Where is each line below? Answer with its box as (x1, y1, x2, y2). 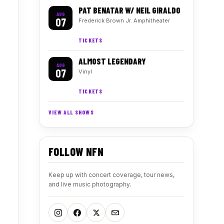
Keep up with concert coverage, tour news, (48, 171, 174, 178)
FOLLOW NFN (48, 145, 103, 158)
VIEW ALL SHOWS (48, 109, 94, 115)
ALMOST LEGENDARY (78, 56, 146, 66)
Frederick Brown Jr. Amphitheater (78, 17, 170, 24)
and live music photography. (48, 180, 131, 188)
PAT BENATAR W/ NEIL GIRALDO (78, 5, 180, 15)
